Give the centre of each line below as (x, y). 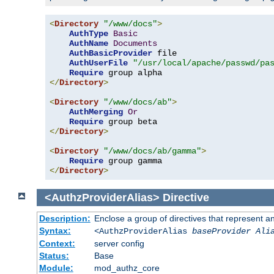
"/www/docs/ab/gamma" (152, 151)
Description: (65, 219)
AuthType (89, 33)
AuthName (89, 43)
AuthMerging (96, 112)
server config (119, 244)
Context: (57, 244)
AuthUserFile (98, 63)
